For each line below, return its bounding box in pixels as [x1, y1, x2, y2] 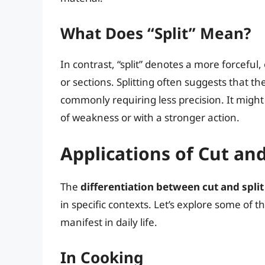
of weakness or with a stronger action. [60, 110, 240, 124]
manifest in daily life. [60, 215, 157, 230]
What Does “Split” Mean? [60, 22, 251, 44]
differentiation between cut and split [80, 180, 264, 194]
